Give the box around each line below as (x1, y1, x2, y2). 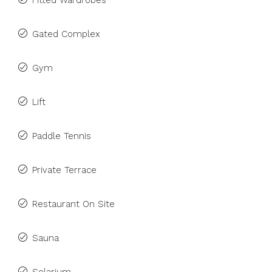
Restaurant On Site (32, 199, 115, 209)
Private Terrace (32, 165, 97, 175)
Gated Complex (32, 29, 100, 39)
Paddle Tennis (32, 131, 91, 141)
